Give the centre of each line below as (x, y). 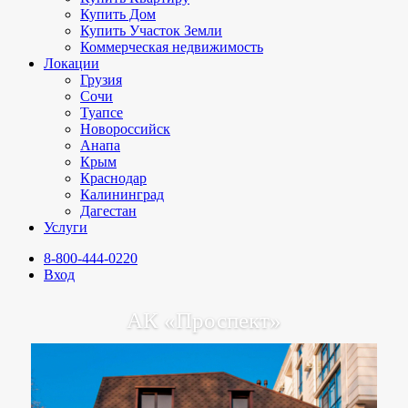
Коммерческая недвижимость (172, 47)
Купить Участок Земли (151, 31)
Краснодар (113, 178)
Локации (71, 63)
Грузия (101, 80)
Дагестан (108, 211)
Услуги (66, 227)
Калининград (122, 194)
